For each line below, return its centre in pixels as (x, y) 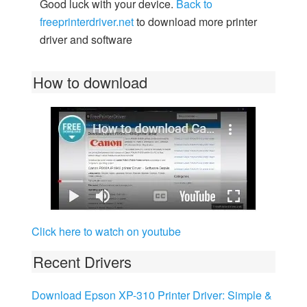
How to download (90, 82)
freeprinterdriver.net (86, 22)
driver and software (86, 39)
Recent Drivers (82, 261)
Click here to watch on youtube (106, 231)
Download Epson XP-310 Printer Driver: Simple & (151, 295)
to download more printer (195, 22)
